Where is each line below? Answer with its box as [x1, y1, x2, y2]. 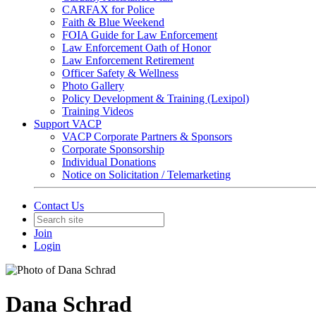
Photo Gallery [62, 80, 124, 92]
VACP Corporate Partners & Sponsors [62, 130, 232, 142]
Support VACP [34, 118, 102, 130]
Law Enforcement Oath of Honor [62, 42, 211, 54]
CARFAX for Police [62, 4, 154, 16]
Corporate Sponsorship [62, 143, 164, 155]
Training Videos [62, 105, 133, 117]
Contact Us [34, 200, 84, 212]
